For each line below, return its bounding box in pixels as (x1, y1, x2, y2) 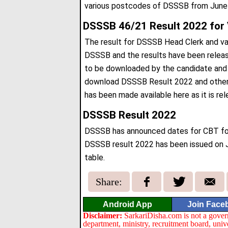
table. (84, 152, 105, 162)
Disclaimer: (83, 211, 122, 220)
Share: (96, 176, 122, 187)
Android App (103, 199, 152, 209)
